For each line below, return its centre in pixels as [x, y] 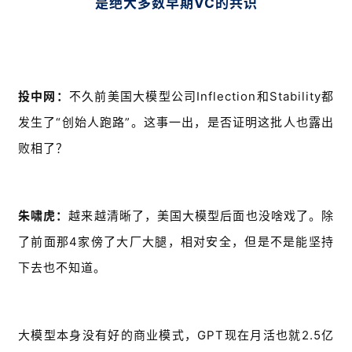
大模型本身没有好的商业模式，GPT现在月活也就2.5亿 [176, 335]
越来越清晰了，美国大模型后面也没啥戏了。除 [202, 216]
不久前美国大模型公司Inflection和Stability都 [202, 97]
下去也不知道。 [62, 268]
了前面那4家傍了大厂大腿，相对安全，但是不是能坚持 [176, 242]
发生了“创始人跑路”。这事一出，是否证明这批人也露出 [176, 123]
